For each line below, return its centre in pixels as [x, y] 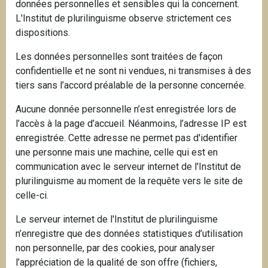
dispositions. [43, 33]
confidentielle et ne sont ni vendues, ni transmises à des [133, 71]
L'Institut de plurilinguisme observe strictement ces [124, 19]
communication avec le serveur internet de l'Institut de [128, 167]
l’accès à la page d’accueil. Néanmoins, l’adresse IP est [131, 124]
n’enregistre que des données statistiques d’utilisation [129, 234]
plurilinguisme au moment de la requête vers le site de [129, 181]
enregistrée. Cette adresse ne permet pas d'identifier [127, 138]
